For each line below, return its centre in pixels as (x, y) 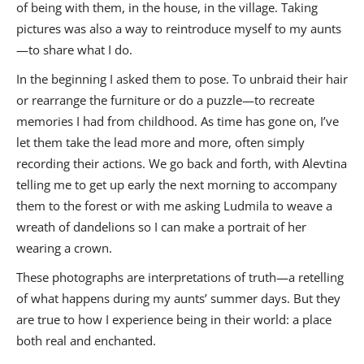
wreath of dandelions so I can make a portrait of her (161, 227)
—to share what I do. (74, 50)
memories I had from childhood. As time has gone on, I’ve (178, 121)
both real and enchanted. (86, 341)
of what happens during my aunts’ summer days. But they (178, 299)
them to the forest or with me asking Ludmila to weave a (174, 206)
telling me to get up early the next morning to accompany (177, 185)
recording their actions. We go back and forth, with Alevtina (182, 164)
